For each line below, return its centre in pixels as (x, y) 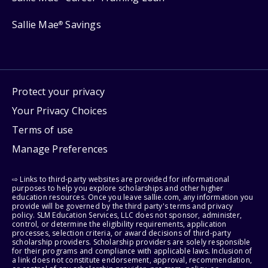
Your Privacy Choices (60, 110)
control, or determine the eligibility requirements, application (119, 224)
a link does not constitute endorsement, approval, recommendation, (132, 260)
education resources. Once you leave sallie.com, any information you (133, 197)
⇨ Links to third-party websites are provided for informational (121, 179)
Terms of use (43, 130)
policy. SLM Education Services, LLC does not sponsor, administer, (127, 215)
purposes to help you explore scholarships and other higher (118, 188)
